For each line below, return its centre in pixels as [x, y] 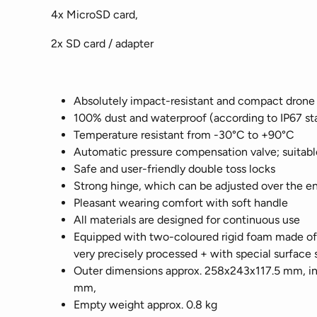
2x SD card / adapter [102, 44]
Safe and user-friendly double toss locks [174, 169]
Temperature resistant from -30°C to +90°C [184, 135]
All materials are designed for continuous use [187, 220]
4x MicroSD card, [94, 15]
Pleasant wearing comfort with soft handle [181, 203]
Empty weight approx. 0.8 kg [145, 305]
